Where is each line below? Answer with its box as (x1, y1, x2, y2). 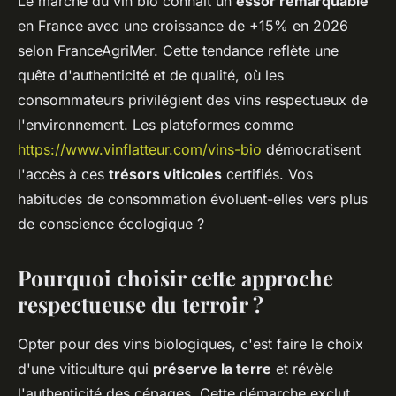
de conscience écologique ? (18, 214, 204, 232)
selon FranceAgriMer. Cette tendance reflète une (18, 41, 339, 59)
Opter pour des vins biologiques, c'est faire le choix (18, 334, 363, 353)
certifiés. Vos (222, 164, 313, 183)
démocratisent (262, 140, 361, 158)
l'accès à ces (18, 164, 109, 183)
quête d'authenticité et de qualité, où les (18, 65, 284, 84)
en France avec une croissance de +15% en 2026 (18, 16, 348, 34)
